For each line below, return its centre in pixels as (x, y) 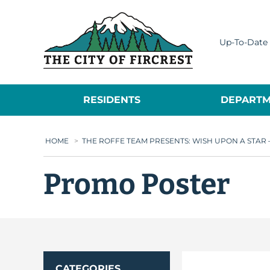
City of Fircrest (229, 18)
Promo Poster (137, 184)
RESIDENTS (112, 100)
